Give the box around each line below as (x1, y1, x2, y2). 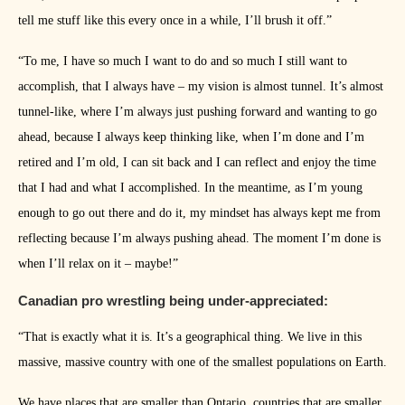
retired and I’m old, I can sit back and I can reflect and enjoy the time (18, 155, 376, 170)
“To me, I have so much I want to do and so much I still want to (18, 54, 347, 69)
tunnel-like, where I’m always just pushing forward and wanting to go (18, 105, 377, 119)
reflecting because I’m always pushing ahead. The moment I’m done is (18, 231, 381, 246)
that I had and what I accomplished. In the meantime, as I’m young (18, 181, 363, 195)
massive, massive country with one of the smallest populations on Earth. (18, 355, 387, 370)
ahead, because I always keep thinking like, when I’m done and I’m (18, 130, 364, 145)
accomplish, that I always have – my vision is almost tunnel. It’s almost (18, 80, 383, 94)
